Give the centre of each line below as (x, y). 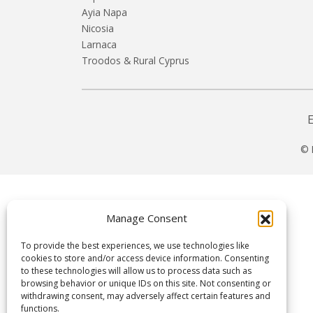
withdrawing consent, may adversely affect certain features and (146, 296)
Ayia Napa (104, 12)
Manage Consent (146, 218)
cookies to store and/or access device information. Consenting (145, 258)
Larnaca (99, 44)
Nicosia (98, 28)
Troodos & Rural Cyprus (136, 60)
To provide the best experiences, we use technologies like (135, 246)
